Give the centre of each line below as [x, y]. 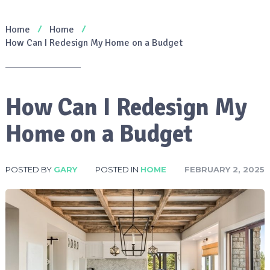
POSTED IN [118, 169]
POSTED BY [29, 169]
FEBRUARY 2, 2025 [224, 169]
